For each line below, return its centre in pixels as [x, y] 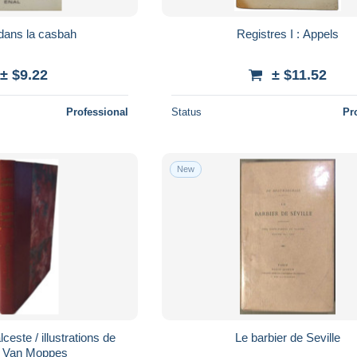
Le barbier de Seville [288, 337]
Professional [98, 112]
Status [187, 112]
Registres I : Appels [288, 33]
